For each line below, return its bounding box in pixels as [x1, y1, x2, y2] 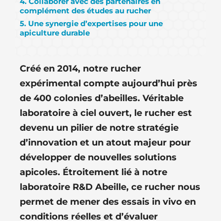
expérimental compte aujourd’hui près [20, 77, 197, 89]
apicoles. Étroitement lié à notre [20, 166, 167, 178]
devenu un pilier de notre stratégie [20, 122, 179, 133]
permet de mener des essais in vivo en [20, 196, 196, 207]
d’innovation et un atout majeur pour [20, 137, 191, 148]
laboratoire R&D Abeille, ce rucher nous [20, 181, 200, 192]
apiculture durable [20, 28, 90, 38]
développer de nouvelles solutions [20, 151, 177, 163]
